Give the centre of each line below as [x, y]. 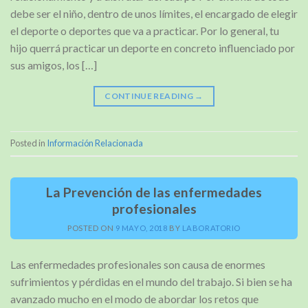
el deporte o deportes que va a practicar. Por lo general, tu [145, 30]
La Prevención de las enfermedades [154, 192]
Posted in [29, 143]
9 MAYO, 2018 [141, 228]
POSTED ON [91, 228]
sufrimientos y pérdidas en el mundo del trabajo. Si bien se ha [151, 282]
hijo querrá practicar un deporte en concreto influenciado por [153, 47]
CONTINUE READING [150, 96]
